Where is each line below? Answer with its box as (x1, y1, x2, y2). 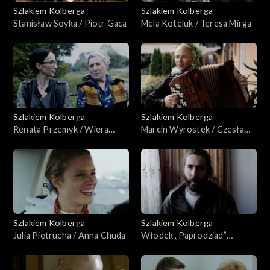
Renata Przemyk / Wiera (13, 124, 109, 134)
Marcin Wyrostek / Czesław (141, 124, 251, 134)
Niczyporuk (13, 136, 58, 147)
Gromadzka (141, 255, 186, 266)
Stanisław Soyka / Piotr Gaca (13, 17, 127, 28)
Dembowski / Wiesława (141, 242, 233, 253)
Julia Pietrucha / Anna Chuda (13, 230, 126, 240)
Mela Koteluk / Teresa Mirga (141, 17, 252, 28)
